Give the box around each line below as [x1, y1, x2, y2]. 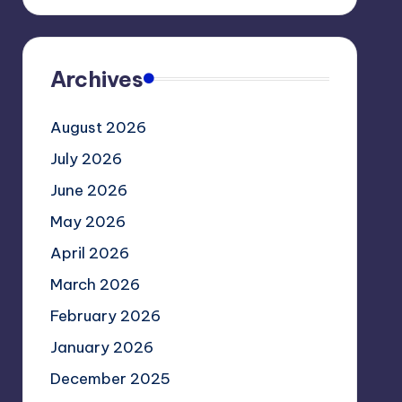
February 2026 [49, 305, 161, 326]
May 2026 [49, 211, 126, 232]
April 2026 [49, 242, 129, 263]
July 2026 [49, 148, 122, 169]
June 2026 [49, 179, 127, 200]
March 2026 [49, 274, 140, 294]
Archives [49, 65, 144, 92]
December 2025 [49, 368, 170, 389]
